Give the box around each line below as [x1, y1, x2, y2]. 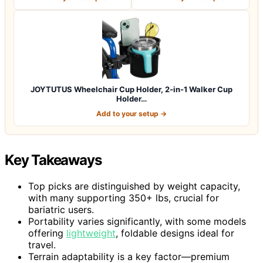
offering [28, 227, 66, 239]
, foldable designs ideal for [116, 227, 234, 239]
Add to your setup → [96, 109, 167, 118]
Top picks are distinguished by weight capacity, [28, 180, 240, 192]
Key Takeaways [5, 151, 102, 168]
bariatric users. [28, 203, 94, 215]
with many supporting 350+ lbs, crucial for [28, 191, 219, 204]
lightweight [66, 227, 116, 239]
